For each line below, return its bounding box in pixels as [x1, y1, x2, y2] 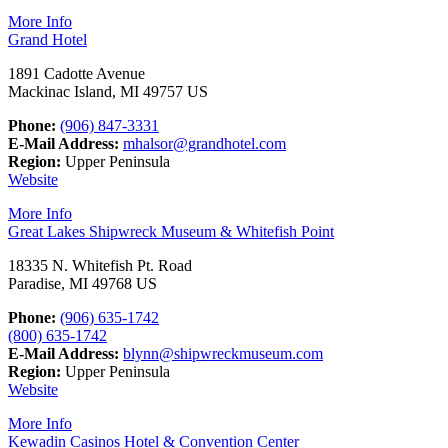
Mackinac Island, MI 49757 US [8, 83, 208, 101]
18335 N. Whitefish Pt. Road [8, 257, 192, 275]
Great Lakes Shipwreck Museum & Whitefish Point [8, 223, 334, 241]
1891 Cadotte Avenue [8, 65, 145, 83]
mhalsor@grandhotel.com [123, 135, 286, 153]
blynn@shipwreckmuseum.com [123, 345, 323, 363]
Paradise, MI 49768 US [8, 275, 157, 293]
